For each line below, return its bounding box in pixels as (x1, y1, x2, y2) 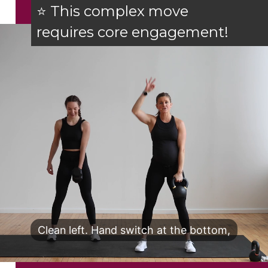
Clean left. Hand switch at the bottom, (38, 224, 230, 237)
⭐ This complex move (36, 2, 192, 20)
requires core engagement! (36, 23, 229, 41)
